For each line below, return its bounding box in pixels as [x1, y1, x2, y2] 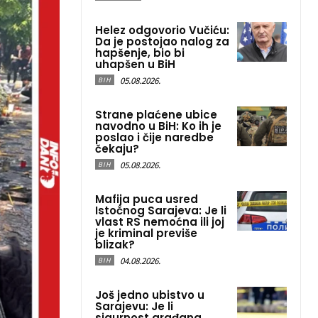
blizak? [95, 237, 135, 252]
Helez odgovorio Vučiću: [95, 23, 229, 38]
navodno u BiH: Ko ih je [95, 119, 221, 133]
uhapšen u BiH [95, 57, 175, 72]
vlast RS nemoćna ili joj [95, 214, 224, 229]
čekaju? [95, 141, 139, 156]
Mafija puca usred [95, 192, 198, 207]
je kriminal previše [95, 226, 197, 241]
